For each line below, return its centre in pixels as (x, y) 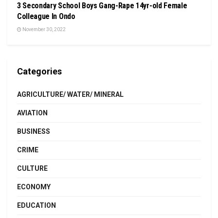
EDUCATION (36, 205)
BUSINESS (34, 131)
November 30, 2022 (44, 29)
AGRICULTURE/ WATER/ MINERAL (70, 94)
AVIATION (32, 113)
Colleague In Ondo (46, 16)
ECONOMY (34, 187)
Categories (39, 71)
